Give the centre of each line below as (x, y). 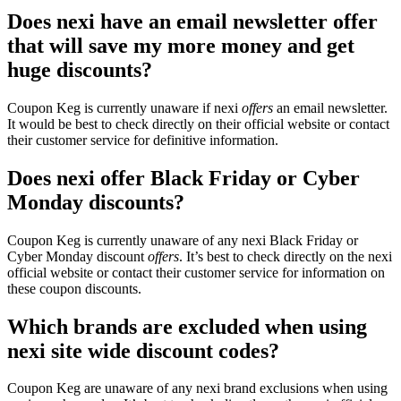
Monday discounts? (96, 202)
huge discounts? (80, 69)
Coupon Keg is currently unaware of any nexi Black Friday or (183, 240)
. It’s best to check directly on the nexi (286, 256)
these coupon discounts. (74, 288)
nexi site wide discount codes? (143, 350)
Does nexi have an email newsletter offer (192, 21)
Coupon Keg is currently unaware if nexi (124, 107)
